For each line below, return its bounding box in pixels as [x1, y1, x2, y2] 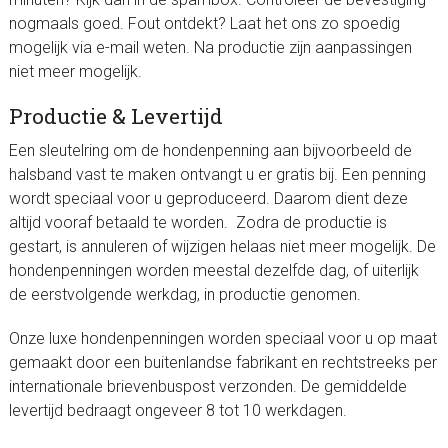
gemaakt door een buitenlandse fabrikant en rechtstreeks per [8, 352, 437, 372]
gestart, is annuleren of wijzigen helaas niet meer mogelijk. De [8, 236, 436, 256]
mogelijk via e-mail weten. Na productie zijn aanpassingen [8, 37, 412, 57]
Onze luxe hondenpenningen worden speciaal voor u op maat [8, 328, 437, 348]
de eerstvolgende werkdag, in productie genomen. [8, 284, 361, 304]
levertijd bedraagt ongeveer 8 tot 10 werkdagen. [8, 400, 347, 420]
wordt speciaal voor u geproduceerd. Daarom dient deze [8, 188, 408, 208]
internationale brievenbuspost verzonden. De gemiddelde [8, 376, 407, 396]
